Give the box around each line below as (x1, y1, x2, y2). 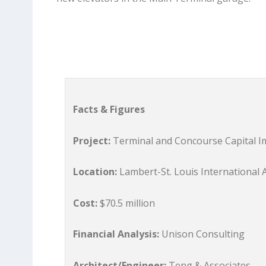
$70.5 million (97, 196, 156, 210)
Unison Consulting (159, 227, 245, 241)
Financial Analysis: (73, 227, 160, 241)
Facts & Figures (73, 102, 145, 116)
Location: (73, 165, 118, 179)
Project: (73, 134, 111, 147)
